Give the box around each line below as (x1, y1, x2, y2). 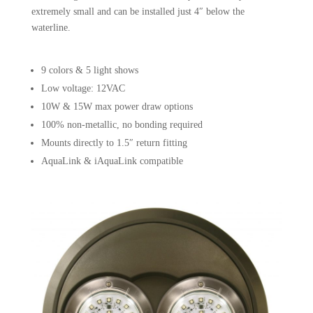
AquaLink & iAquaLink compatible (41, 156, 183, 167)
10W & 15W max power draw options (41, 101, 193, 112)
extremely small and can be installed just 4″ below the (31, 6, 245, 17)
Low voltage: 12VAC (41, 83, 125, 94)
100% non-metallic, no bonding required (41, 119, 203, 131)
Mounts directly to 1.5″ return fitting (41, 138, 187, 149)
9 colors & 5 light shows (41, 65, 138, 76)
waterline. (31, 22, 71, 34)
